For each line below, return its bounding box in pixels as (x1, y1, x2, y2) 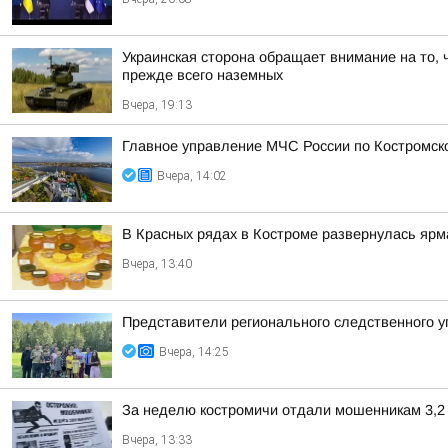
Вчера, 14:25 (159, 345, 229, 359)
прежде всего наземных (122, 67, 283, 83)
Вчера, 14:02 (157, 169, 227, 183)
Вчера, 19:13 (122, 98, 192, 112)
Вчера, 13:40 (122, 257, 192, 271)
